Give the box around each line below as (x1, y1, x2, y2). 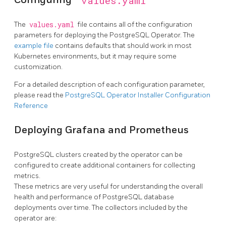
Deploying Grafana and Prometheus (14, 124, 189, 136)
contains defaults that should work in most (53, 41, 192, 50)
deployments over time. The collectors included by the (14, 203, 188, 212)
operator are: (14, 214, 56, 223)
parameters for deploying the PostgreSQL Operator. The (14, 31, 195, 40)
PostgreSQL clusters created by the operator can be (14, 150, 183, 159)
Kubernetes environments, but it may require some (14, 52, 177, 61)
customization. (14, 63, 63, 72)
